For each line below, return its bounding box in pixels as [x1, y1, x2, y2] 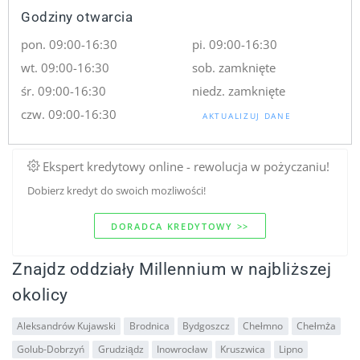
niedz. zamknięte [192, 81, 285, 100]
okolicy [12, 284, 68, 305]
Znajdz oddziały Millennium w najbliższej [12, 258, 331, 279]
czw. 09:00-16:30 [21, 104, 117, 123]
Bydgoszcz [182, 318, 230, 333]
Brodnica [129, 318, 170, 333]
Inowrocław [156, 342, 207, 356]
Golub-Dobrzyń [17, 342, 85, 356]
